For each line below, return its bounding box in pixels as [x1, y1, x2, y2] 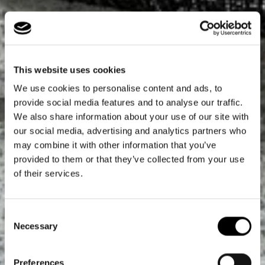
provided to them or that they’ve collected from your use [14, 154, 244, 164]
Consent [4, 209, 37, 219]
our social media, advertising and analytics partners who [14, 125, 246, 136]
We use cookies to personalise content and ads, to [14, 83, 222, 93]
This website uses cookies [14, 64, 126, 75]
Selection [4, 223, 40, 234]
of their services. [14, 168, 83, 179]
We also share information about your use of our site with [14, 111, 249, 122]
